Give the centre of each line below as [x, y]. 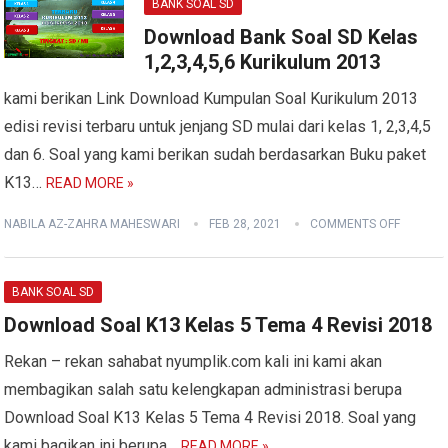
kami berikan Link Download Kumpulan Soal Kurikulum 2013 [211, 98]
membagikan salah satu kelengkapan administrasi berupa [203, 389]
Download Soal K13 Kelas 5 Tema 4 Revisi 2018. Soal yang [210, 417]
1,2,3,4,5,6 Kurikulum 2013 [262, 62]
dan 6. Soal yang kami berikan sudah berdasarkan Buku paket [215, 154]
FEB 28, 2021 [245, 224]
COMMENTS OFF [355, 224]
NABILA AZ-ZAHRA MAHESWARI [92, 224]
